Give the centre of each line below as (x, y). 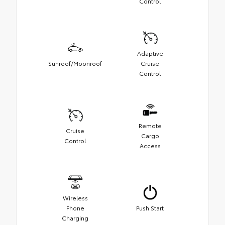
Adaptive (150, 53)
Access (150, 146)
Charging (75, 218)
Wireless (75, 198)
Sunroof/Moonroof (75, 63)
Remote (150, 126)
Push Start (150, 208)
